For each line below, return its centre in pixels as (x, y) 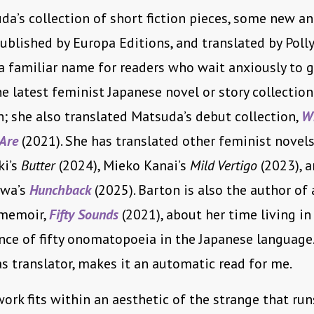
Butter (38, 166)
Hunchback (60, 190)
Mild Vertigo (224, 166)
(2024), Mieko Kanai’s (123, 166)
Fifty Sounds (84, 215)
